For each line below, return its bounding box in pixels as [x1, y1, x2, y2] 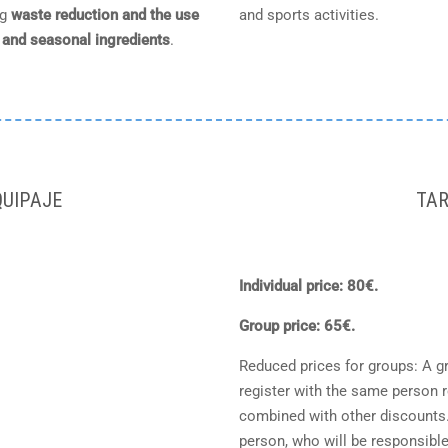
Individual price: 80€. [239, 277, 378, 295]
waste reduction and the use [10, 6, 199, 24]
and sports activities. [239, 6, 379, 24]
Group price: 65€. [239, 317, 355, 335]
